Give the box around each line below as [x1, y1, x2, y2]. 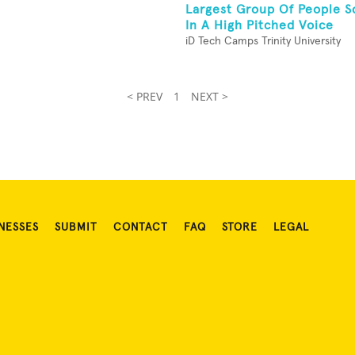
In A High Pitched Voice [185, 19, 334, 32]
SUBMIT [55, 222, 97, 233]
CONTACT [113, 222, 168, 233]
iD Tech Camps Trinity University [185, 36, 341, 47]
